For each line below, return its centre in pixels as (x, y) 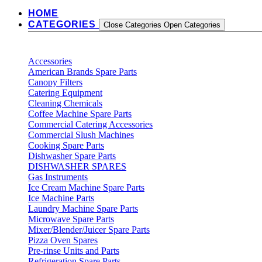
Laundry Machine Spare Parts (83, 209)
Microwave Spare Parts (71, 219)
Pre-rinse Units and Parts (74, 251)
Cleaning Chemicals (65, 104)
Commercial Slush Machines (81, 135)
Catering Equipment (65, 93)
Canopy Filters (55, 82)
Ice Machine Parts (61, 198)
